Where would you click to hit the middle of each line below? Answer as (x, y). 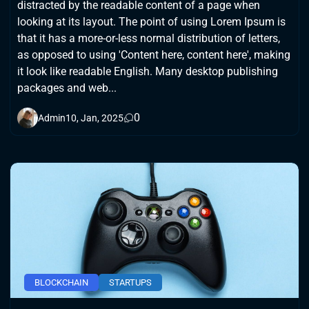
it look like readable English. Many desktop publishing (148, 71)
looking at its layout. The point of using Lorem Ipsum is (151, 21)
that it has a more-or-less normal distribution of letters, (149, 38)
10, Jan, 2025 (94, 118)
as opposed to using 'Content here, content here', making (154, 54)
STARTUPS (130, 282)
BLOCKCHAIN (61, 282)
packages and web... (67, 88)
